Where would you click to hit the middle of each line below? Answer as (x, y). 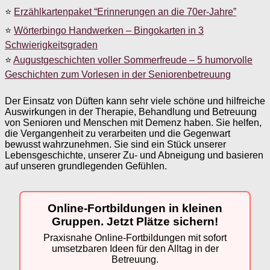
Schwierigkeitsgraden (51, 45)
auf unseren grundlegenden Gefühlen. (86, 166)
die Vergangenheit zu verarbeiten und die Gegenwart (118, 133)
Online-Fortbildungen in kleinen (135, 208)
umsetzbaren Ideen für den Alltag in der (135, 249)
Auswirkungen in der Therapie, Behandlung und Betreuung (131, 111)
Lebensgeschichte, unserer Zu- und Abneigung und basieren (134, 155)
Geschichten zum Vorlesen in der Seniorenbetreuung (118, 74)
